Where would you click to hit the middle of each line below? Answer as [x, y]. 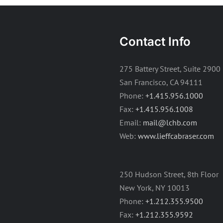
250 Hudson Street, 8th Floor [169, 174]
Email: [131, 122]
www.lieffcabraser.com [176, 136]
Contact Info [155, 41]
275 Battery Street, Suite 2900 [170, 68]
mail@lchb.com [170, 122]
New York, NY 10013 [155, 187]
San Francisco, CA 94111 [161, 82]
